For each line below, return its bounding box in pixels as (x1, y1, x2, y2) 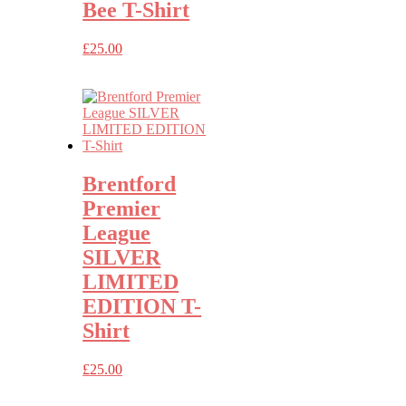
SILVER (82, 246, 161, 270)
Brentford (82, 172, 177, 197)
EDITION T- (82, 295, 202, 319)
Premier (82, 197, 161, 221)
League (82, 221, 151, 246)
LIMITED (82, 270, 179, 295)
